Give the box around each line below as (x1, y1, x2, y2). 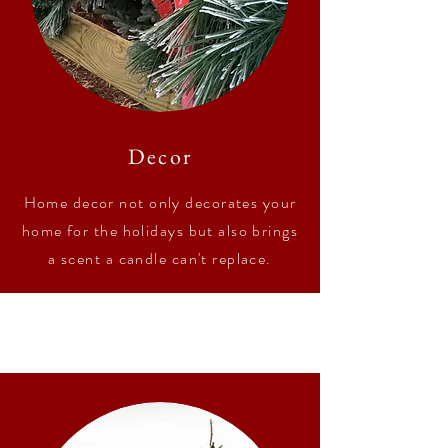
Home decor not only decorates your (23, 191, 297, 214)
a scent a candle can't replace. (48, 247, 272, 270)
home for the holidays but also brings (21, 219, 299, 242)
